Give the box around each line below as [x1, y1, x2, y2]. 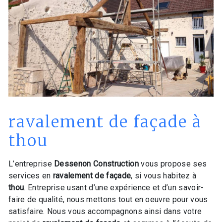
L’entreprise [8, 159, 55, 168]
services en [8, 170, 53, 180]
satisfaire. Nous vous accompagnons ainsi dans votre [8, 206, 202, 216]
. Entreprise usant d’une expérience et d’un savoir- [24, 182, 204, 192]
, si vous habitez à [131, 170, 197, 180]
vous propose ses [138, 159, 207, 168]
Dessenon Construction [54, 159, 139, 168]
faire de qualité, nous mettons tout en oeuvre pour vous [8, 194, 208, 204]
